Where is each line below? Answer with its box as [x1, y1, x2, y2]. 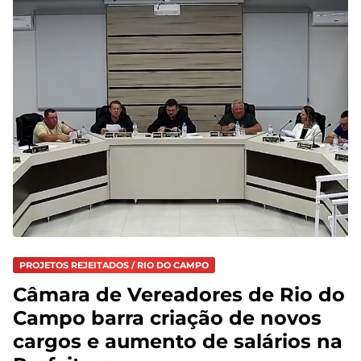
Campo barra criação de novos [13, 305, 322, 330]
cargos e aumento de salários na [13, 329, 342, 353]
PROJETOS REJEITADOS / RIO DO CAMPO [19, 259, 209, 272]
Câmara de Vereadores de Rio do [13, 282, 345, 306]
